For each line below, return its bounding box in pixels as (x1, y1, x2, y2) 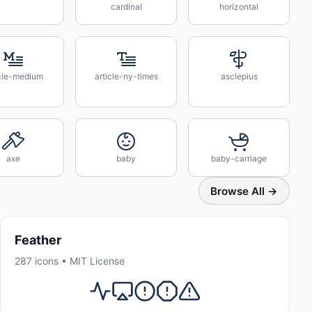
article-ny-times (94, 71, 158, 81)
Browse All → (210, 184, 278, 198)
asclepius (220, 71, 258, 81)
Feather (15, 233, 61, 247)
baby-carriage (211, 153, 267, 164)
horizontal (219, 1, 258, 12)
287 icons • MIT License (15, 255, 125, 267)
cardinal (110, 1, 142, 12)
